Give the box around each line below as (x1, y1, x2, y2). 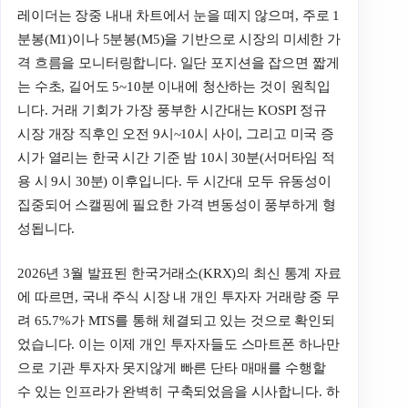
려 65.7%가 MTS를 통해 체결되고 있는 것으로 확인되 (17, 312, 335, 328)
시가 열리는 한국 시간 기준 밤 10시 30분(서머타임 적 (17, 150, 335, 166)
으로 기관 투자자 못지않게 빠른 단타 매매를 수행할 (17, 360, 326, 375)
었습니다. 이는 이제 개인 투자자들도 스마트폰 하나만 (17, 336, 340, 352)
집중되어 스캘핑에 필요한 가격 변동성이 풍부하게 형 (17, 198, 336, 213)
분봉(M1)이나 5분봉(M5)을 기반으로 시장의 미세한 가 (17, 32, 341, 47)
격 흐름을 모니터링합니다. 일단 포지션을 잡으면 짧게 (17, 56, 340, 71)
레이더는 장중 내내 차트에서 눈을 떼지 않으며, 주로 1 (17, 8, 341, 24)
